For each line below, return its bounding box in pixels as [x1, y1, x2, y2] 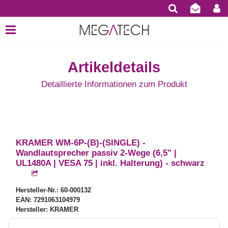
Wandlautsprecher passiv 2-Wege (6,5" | [16, 148, 177, 158]
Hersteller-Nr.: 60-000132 [16, 186, 92, 194]
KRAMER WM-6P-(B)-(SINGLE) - [16, 138, 146, 148]
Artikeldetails [68, 59, 160, 76]
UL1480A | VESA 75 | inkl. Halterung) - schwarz [16, 158, 205, 168]
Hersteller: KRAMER [16, 206, 79, 214]
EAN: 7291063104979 [16, 196, 80, 204]
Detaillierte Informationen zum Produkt [41, 79, 187, 90]
